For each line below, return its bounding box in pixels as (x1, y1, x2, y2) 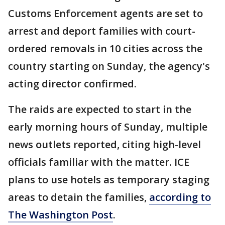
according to (149, 190, 211, 204)
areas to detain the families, (8, 190, 149, 204)
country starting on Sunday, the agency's (8, 59, 210, 73)
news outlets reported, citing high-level (8, 138, 201, 151)
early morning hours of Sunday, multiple (8, 120, 207, 134)
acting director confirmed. (8, 77, 137, 90)
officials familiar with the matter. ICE (8, 155, 189, 169)
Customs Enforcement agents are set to (8, 7, 203, 20)
